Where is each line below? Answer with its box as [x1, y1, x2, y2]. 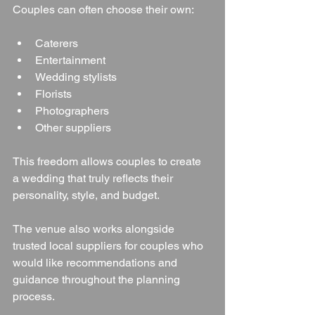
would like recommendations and [13, 256, 180, 270]
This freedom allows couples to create [13, 155, 204, 169]
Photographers [35, 104, 109, 118]
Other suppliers [35, 121, 111, 135]
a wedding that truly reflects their [13, 172, 176, 186]
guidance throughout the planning [13, 273, 183, 287]
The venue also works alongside [13, 222, 177, 236]
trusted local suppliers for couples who [13, 239, 206, 253]
